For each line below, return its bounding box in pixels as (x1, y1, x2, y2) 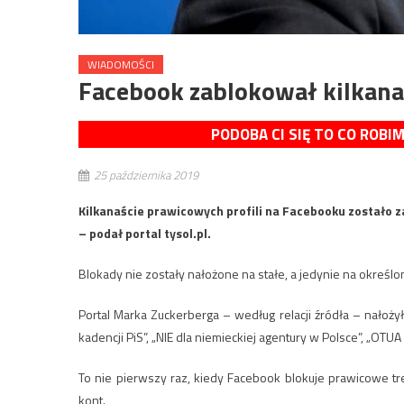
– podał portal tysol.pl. (78, 223, 211, 243)
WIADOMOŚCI (87, 55, 154, 73)
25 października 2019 (94, 165, 198, 184)
